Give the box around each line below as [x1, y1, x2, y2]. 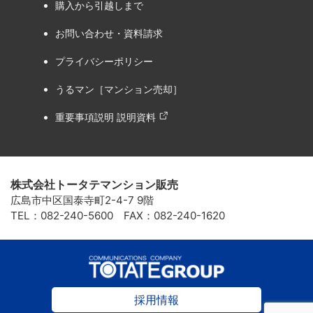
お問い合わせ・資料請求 [55, 28, 163, 40]
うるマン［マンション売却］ [55, 84, 182, 96]
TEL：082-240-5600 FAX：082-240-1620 [10, 208, 225, 222]
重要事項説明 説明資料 [55, 112, 156, 124]
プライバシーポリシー [55, 56, 153, 68]
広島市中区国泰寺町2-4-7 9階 [10, 193, 154, 207]
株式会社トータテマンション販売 [10, 177, 178, 191]
